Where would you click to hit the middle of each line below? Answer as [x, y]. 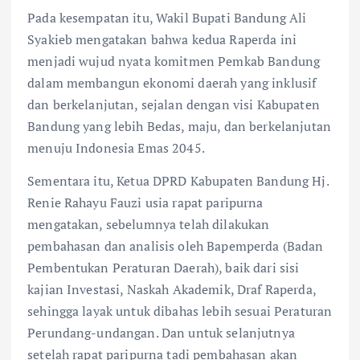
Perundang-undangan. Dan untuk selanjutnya [161, 333]
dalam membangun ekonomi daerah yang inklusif [172, 83]
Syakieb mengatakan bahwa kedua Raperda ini [162, 40]
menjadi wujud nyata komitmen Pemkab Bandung [174, 61]
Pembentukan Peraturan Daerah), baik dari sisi [164, 268]
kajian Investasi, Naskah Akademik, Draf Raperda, [172, 290]
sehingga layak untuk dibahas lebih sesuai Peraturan [180, 311]
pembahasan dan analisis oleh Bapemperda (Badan [176, 246]
